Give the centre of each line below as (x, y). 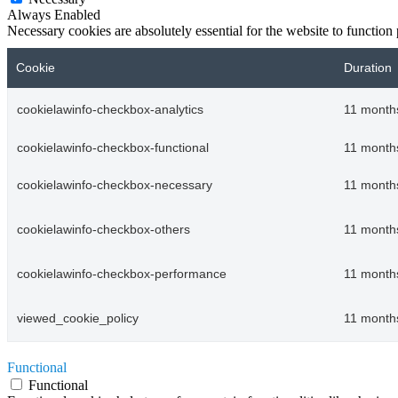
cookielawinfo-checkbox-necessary (115, 186)
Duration (368, 68)
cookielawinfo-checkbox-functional (113, 148)
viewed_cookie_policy (78, 319)
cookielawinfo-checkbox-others (103, 230)
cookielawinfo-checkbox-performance (122, 275)
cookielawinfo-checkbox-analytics (110, 110)
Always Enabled (54, 15)
